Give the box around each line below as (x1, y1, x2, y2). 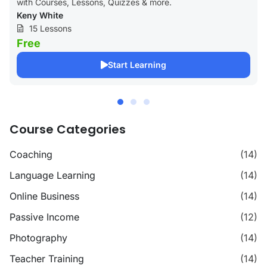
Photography (10, 231, 67, 244)
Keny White (17, 10, 63, 20)
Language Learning (10, 169, 95, 181)
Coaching (10, 148, 52, 160)
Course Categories (10, 120, 126, 138)
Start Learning (108, 59, 166, 70)
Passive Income (10, 210, 79, 223)
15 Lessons (29, 23, 72, 33)
